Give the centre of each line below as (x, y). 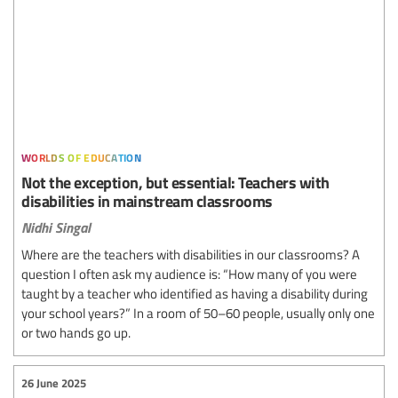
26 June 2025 (54, 383)
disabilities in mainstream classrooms (147, 200)
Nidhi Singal (56, 227)
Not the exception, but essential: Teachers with (175, 181)
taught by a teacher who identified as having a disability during (195, 293)
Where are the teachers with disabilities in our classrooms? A (191, 254)
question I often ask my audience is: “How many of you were (189, 273)
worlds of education (82, 155)
